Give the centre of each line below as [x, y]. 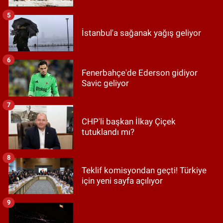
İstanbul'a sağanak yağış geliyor [141, 33]
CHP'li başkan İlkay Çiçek [129, 122]
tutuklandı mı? [108, 132]
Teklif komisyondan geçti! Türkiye [144, 170]
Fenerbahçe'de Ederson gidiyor [140, 73]
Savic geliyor [105, 83]
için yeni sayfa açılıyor [122, 181]
